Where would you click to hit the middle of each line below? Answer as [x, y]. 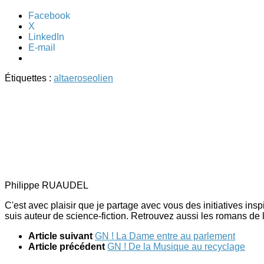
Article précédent [68, 247]
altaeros [70, 78]
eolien [100, 78]
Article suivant [62, 236]
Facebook [49, 16]
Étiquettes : [29, 78]
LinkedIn [46, 37]
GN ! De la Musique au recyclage [176, 247]
